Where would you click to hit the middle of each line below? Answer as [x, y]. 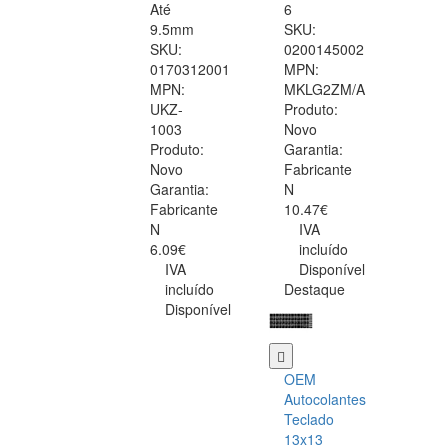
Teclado [309, 419]
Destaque [314, 289]
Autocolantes [325, 399]
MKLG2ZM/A [324, 89]
